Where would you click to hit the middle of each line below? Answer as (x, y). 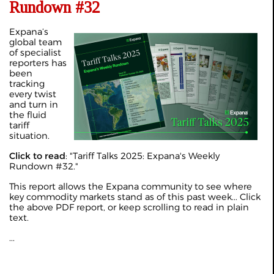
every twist (33, 94)
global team (35, 42)
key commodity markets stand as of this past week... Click (135, 197)
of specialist (35, 53)
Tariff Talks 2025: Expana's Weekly (146, 156)
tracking (27, 84)
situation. (29, 136)
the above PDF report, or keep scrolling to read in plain (129, 207)
